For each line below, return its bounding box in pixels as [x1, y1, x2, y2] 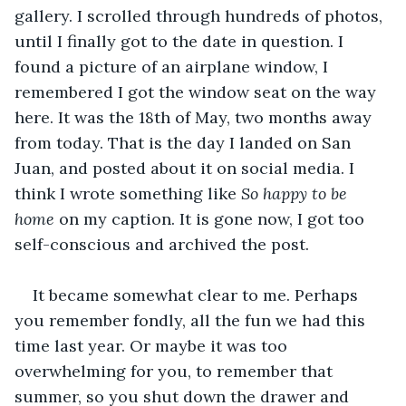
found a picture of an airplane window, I [14, 55, 333, 77]
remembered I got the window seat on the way [14, 81, 381, 102]
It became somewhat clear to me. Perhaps [33, 284, 362, 305]
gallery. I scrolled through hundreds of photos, [14, 5, 387, 26]
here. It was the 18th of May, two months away [14, 106, 376, 128]
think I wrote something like [14, 182, 241, 204]
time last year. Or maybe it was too [14, 334, 292, 356]
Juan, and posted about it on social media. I [14, 157, 359, 179]
